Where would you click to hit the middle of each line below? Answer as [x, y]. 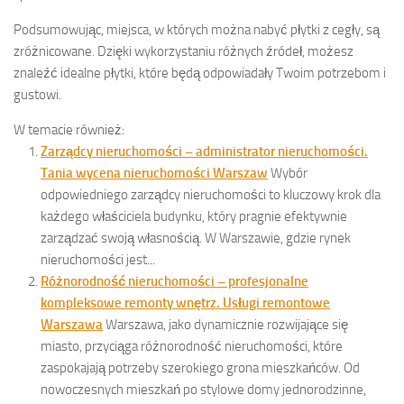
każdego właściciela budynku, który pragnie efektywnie [194, 216]
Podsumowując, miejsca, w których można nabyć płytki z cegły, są [197, 29]
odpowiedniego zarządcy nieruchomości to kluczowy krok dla [211, 194]
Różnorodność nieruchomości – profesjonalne [174, 281]
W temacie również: [69, 129]
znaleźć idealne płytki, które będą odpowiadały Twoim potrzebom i [200, 73]
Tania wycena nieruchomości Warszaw [154, 173]
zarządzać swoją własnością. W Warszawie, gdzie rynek [196, 238]
